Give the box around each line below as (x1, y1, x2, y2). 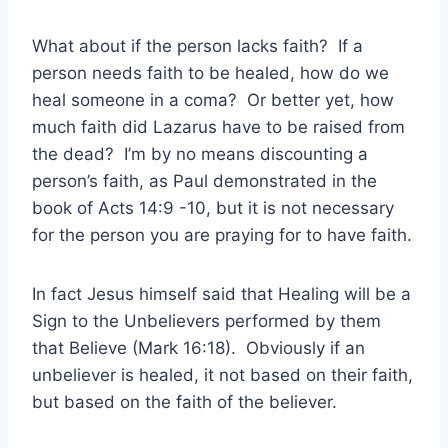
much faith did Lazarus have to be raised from (32, 117, 405, 138)
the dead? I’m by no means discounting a (32, 144, 368, 165)
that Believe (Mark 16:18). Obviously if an (32, 338, 365, 359)
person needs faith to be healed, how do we (32, 63, 389, 84)
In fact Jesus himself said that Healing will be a (32, 284, 411, 305)
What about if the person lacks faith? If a (32, 36, 363, 57)
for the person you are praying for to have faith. (32, 225, 412, 246)
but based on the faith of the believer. (32, 392, 337, 413)
